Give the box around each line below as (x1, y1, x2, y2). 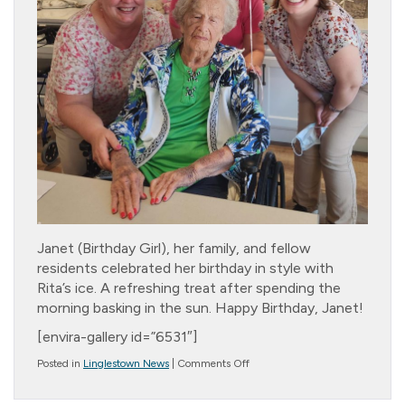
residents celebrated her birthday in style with (37, 259, 334, 277)
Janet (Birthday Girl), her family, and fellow (37, 239, 311, 257)
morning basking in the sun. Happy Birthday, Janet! (37, 298, 363, 316)
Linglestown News (83, 356, 169, 370)
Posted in (37, 356, 83, 370)
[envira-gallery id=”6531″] (37, 327, 198, 345)
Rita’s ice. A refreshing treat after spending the (37, 278, 341, 297)
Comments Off (177, 356, 250, 370)
